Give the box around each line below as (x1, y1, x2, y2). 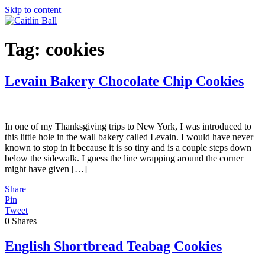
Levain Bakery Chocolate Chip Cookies (5, 73, 244, 89)
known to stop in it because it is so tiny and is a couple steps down (5, 142, 251, 153)
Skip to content (5, 5, 61, 15)
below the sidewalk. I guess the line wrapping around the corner (5, 153, 243, 163)
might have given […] (5, 163, 87, 174)
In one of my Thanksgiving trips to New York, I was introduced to (5, 121, 251, 131)
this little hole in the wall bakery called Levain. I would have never (5, 131, 253, 142)
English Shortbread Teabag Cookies (5, 238, 222, 254)
